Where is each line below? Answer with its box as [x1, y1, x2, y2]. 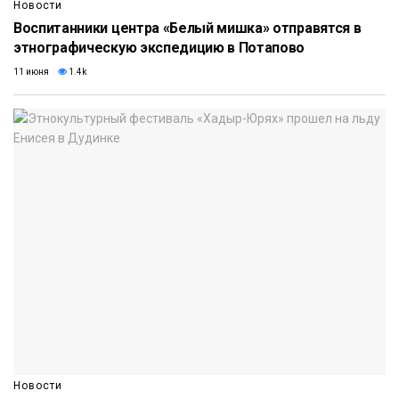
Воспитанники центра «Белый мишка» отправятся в [13, 20, 362, 37]
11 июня [13, 67, 49, 77]
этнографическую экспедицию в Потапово [13, 39, 305, 57]
